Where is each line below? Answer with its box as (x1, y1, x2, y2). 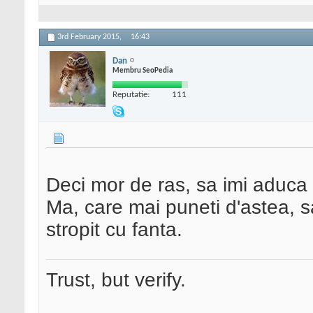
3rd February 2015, (57, 33, 124, 42)
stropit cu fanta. (46, 219, 182, 241)
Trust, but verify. (46, 269, 186, 291)
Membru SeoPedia (112, 66, 173, 75)
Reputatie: (112, 89, 150, 99)
